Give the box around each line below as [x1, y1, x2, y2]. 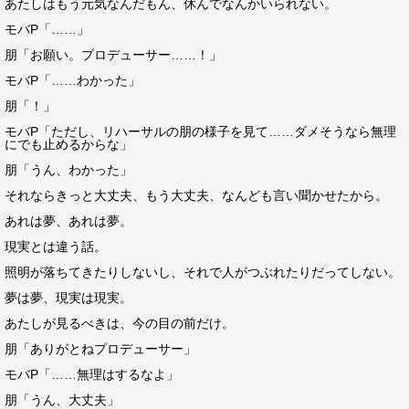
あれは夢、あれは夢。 [5, 214, 132, 228]
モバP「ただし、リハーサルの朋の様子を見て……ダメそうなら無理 [5, 124, 396, 139]
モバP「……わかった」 [5, 73, 141, 88]
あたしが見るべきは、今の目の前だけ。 [5, 316, 235, 330]
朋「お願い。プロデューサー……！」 [5, 47, 222, 62]
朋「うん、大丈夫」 [5, 393, 120, 407]
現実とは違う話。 [5, 239, 107, 254]
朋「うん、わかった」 [5, 163, 132, 177]
